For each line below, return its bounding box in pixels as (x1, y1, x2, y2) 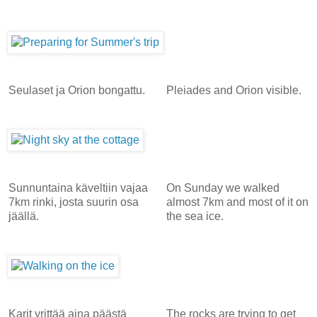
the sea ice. (166, 209, 224, 222)
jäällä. (8, 209, 42, 222)
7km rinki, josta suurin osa (8, 195, 139, 208)
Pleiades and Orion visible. (166, 83, 301, 96)
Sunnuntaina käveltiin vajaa (8, 181, 148, 194)
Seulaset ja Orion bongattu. (8, 83, 145, 96)
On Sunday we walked (166, 181, 279, 194)
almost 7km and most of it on (166, 195, 309, 208)
